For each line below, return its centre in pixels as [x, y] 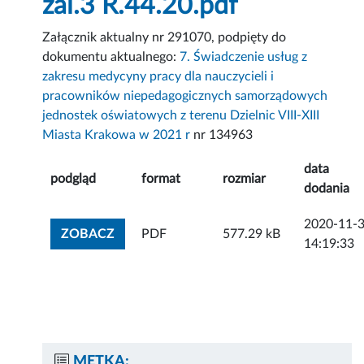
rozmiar [245, 179]
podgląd [74, 179]
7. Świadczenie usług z [244, 57]
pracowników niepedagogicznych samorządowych [185, 96]
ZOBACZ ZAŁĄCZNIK [179, 234]
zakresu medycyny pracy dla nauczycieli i [158, 77]
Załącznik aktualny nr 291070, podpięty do [165, 38]
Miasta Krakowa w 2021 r [117, 135]
